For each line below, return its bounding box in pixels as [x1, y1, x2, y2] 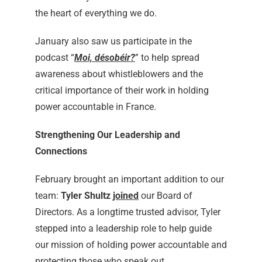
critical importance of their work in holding [35, 85, 209, 96]
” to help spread [135, 52, 199, 64]
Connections [35, 146, 87, 157]
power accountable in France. [35, 101, 156, 113]
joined [112, 190, 139, 202]
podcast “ [35, 52, 74, 64]
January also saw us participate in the [35, 36, 192, 47]
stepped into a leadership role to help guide [35, 223, 212, 235]
